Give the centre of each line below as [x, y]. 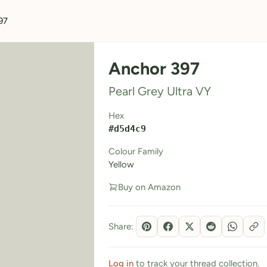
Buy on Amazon [149, 187]
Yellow [121, 164]
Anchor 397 [154, 69]
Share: [121, 226]
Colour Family [136, 151]
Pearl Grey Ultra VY [159, 91]
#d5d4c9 [127, 128]
